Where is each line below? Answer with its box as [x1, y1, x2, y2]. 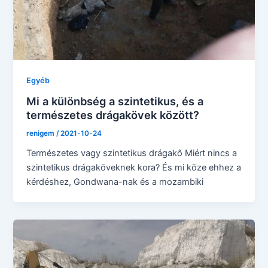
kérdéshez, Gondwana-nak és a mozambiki [26, 176, 204, 187]
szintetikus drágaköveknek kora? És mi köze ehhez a [26, 162, 242, 173]
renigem [26, 129, 57, 138]
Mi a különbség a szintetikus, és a [26, 95, 204, 108]
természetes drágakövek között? [26, 108, 200, 121]
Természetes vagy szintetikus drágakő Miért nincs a [26, 147, 237, 159]
